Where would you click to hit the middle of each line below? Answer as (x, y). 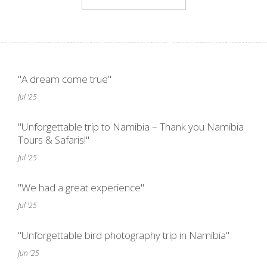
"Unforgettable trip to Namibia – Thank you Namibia (131, 126)
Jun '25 (29, 253)
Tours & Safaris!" (54, 139)
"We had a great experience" (81, 187)
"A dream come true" (65, 79)
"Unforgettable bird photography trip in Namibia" (124, 235)
